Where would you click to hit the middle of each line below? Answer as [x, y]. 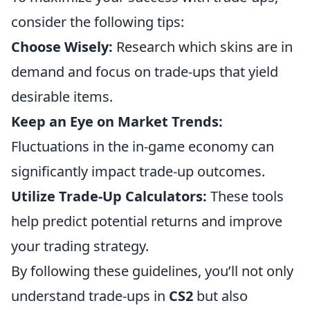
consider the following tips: [98, 22]
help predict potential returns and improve [147, 221]
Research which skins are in [203, 47]
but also [220, 296]
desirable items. [62, 97]
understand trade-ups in [90, 296]
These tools [245, 196]
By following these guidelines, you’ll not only [152, 271]
